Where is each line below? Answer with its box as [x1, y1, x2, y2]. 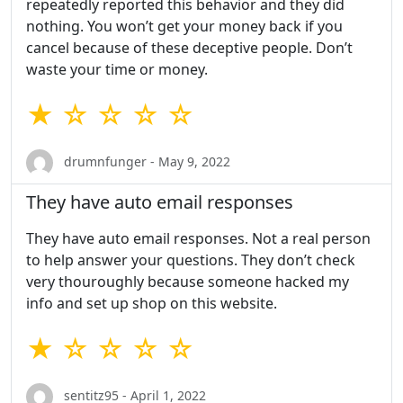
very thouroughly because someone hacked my [26, 272, 349, 292]
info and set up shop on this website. [26, 293, 277, 314]
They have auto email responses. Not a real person [26, 228, 371, 249]
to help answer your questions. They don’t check [26, 250, 355, 271]
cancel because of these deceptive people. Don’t [26, 38, 353, 58]
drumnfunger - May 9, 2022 [60, 152, 230, 170]
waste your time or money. [26, 59, 208, 80]
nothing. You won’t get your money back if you [26, 16, 343, 37]
